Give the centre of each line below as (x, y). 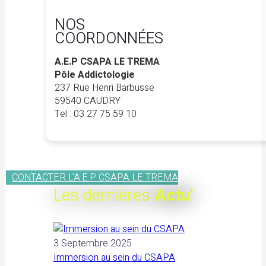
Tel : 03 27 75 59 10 (96, 114)
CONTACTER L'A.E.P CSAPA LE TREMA (95, 177)
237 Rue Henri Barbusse (105, 88)
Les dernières (102, 195)
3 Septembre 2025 (93, 243)
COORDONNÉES (109, 38)
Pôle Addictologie (95, 75)
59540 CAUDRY (88, 101)
